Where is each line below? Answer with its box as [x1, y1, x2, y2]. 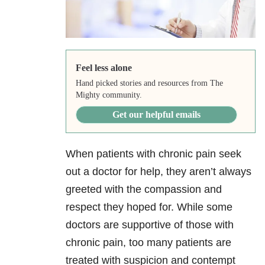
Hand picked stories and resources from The [75, 79, 223, 88]
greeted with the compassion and [66, 183, 222, 196]
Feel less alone [75, 63, 132, 73]
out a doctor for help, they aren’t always [66, 166, 251, 178]
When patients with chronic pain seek [66, 148, 241, 160]
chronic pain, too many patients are [66, 237, 231, 249]
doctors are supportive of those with [66, 219, 234, 231]
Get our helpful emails [112, 109, 201, 120]
